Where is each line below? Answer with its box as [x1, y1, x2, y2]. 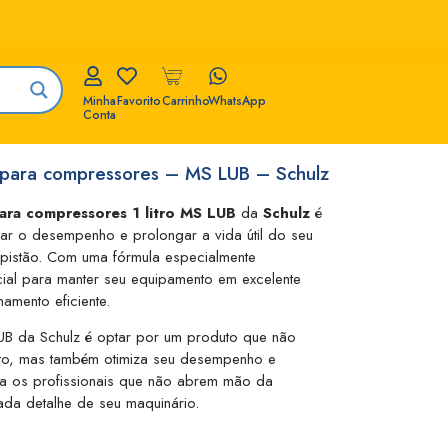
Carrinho [162, 92, 211, 110]
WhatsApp [207, 92, 266, 110]
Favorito [116, 92, 161, 110]
